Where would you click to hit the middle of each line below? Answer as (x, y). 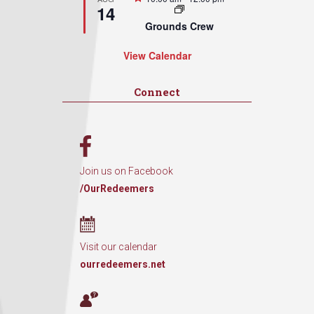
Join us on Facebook (127, 171)
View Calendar (157, 55)
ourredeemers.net (123, 264)
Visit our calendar (118, 247)
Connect (157, 92)
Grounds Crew (179, 26)
